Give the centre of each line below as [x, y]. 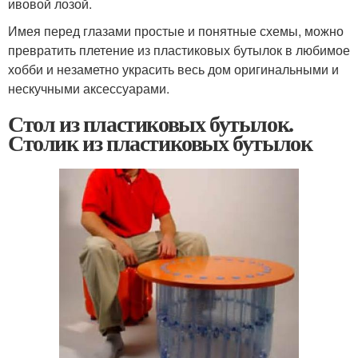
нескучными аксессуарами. [89, 88]
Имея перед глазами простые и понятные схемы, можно [176, 30]
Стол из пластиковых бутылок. [151, 123]
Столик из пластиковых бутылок [160, 142]
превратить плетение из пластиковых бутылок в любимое [179, 50]
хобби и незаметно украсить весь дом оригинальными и [173, 69]
